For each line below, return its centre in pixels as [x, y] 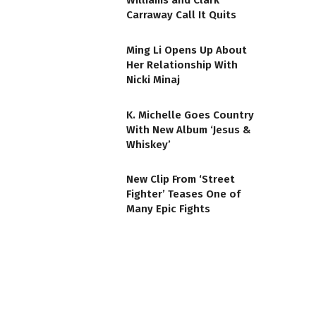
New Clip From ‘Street [181, 180]
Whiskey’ [148, 144]
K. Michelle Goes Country [190, 115]
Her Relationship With [182, 65]
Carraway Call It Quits [181, 15]
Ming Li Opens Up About [187, 50]
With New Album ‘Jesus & [189, 129]
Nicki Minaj [153, 80]
